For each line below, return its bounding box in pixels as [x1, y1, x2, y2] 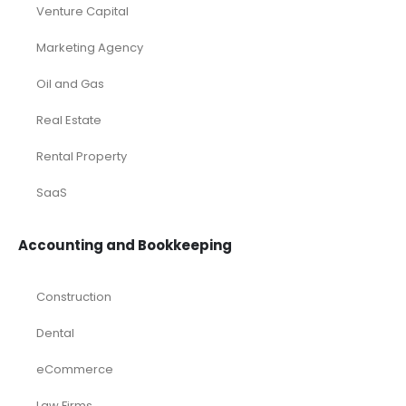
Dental [36, 324, 74, 342]
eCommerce [36, 360, 113, 378]
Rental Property [36, 147, 127, 165]
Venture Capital [36, 2, 129, 20]
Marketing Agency [36, 38, 143, 56]
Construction [36, 287, 111, 305]
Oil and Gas [36, 74, 104, 92]
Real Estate [36, 111, 101, 129]
